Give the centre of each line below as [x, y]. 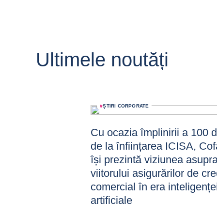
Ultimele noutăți [102, 60]
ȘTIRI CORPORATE [126, 106]
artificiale [112, 200]
